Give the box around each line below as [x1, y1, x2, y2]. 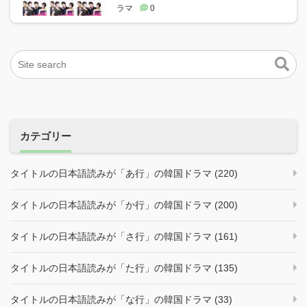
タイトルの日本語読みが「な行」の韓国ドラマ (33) [10, 293, 232, 305]
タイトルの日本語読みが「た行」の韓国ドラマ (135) [10, 262, 238, 273]
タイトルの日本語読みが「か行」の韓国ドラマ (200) [10, 199, 238, 210]
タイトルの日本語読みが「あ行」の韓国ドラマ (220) [10, 167, 238, 179]
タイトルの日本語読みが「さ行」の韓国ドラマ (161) [10, 230, 238, 242]
